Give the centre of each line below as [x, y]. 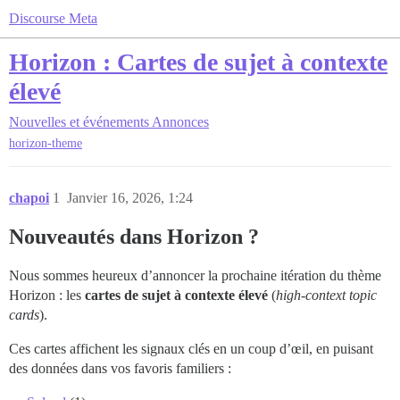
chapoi [29, 198]
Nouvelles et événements [79, 122]
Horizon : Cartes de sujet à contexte [198, 62]
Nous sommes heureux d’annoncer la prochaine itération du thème [195, 276]
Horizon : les [47, 296]
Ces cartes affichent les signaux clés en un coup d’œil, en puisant [191, 349]
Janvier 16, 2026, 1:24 [130, 198]
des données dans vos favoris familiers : [120, 369]
